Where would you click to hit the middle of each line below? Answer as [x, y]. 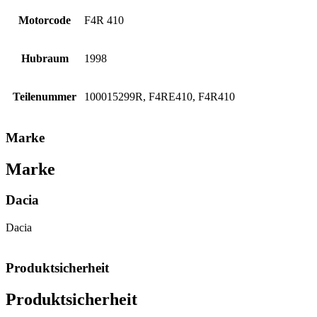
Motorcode [45, 20]
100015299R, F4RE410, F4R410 [160, 96]
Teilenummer [45, 96]
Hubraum [45, 58]
